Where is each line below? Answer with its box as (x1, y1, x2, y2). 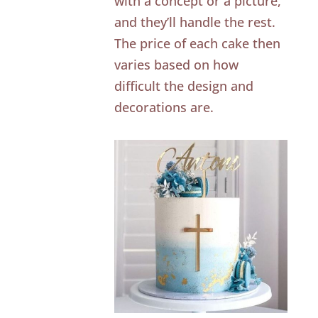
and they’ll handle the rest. (114, 13, 276, 31)
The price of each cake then (114, 34, 281, 52)
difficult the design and (114, 77, 254, 94)
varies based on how (114, 55, 239, 73)
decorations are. (114, 98, 214, 116)
